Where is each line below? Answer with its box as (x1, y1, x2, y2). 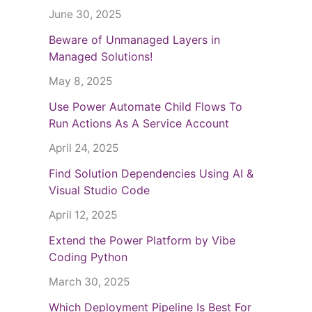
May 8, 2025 (49, 75, 112, 88)
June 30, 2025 (49, 8, 121, 22)
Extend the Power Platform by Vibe (49, 233, 235, 248)
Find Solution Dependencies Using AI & (49, 166, 253, 181)
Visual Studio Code (49, 183, 150, 198)
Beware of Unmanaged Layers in (49, 33, 220, 47)
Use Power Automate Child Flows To (49, 100, 242, 114)
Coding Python (49, 250, 127, 265)
